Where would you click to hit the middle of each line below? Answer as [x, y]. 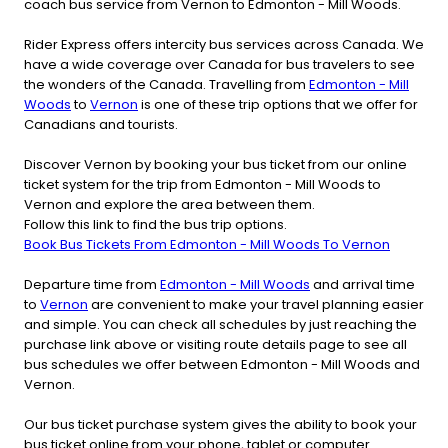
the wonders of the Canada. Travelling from [166, 84]
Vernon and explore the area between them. [169, 204]
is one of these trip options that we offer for [278, 104]
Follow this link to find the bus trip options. [155, 224]
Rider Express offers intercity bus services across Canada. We [224, 44]
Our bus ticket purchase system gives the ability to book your [220, 424]
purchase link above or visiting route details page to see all [215, 344]
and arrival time [362, 284]
